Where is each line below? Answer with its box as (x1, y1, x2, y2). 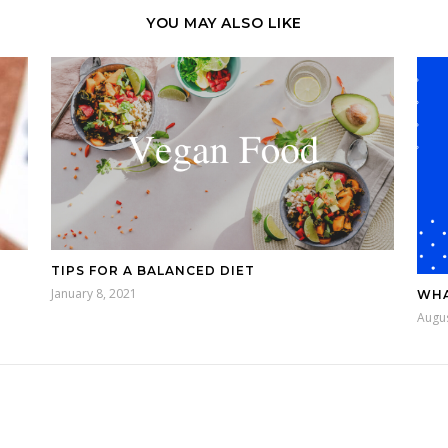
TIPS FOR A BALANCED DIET (50, 263, 255, 279)
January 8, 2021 (50, 285, 137, 303)
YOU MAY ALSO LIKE (146, 14, 302, 32)
